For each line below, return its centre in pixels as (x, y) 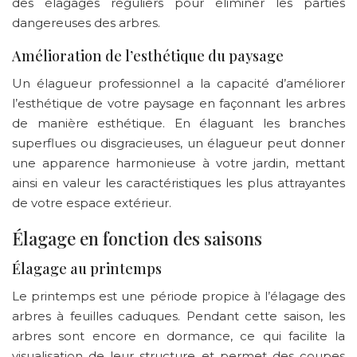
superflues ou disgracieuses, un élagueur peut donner (178, 143)
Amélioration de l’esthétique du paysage (148, 55)
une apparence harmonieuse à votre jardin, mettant (178, 163)
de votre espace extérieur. (92, 202)
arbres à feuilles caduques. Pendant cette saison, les (178, 316)
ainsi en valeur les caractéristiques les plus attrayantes (178, 182)
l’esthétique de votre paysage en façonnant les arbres (178, 103)
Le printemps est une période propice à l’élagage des (178, 296)
